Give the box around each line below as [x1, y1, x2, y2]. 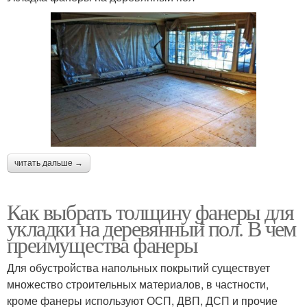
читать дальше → [14, 158, 83, 168]
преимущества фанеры [7, 229, 198, 259]
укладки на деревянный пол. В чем [7, 212, 296, 243]
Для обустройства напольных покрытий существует [7, 259, 270, 275]
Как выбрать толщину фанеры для [7, 196, 293, 226]
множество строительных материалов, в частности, [7, 275, 269, 292]
